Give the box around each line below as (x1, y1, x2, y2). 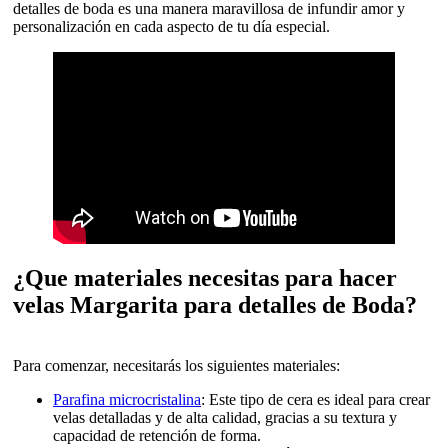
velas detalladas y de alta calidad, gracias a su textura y (53, 408, 397, 426)
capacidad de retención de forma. (53, 426, 261, 444)
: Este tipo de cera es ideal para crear (201, 390, 430, 408)
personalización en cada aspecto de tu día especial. (13, 18, 330, 36)
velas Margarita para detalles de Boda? (13, 291, 417, 318)
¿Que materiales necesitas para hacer (13, 264, 397, 291)
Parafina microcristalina (53, 390, 201, 408)
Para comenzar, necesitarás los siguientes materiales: (13, 356, 340, 374)
